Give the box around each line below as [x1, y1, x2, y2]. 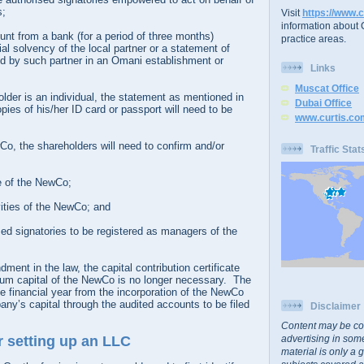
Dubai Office [295, 97, 352, 108]
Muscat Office [295, 82, 359, 93]
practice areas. [281, 32, 346, 44]
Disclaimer [310, 301, 361, 312]
